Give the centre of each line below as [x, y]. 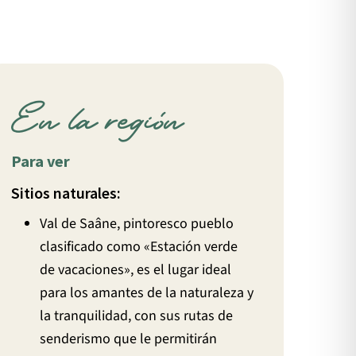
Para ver [41, 161]
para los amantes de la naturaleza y [147, 292]
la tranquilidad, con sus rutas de [137, 315]
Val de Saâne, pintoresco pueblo [137, 223]
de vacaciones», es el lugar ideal [136, 269]
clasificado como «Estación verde [139, 246]
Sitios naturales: [66, 193]
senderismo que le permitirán [129, 339]
